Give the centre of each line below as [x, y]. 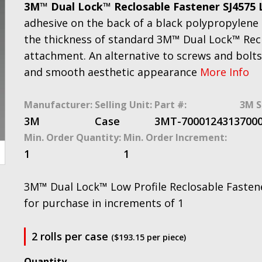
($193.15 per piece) [149, 237]
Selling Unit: [123, 105]
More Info [225, 72]
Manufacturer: [58, 105]
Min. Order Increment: [175, 137]
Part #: [170, 105]
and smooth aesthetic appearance [112, 72]
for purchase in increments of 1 [104, 203]
